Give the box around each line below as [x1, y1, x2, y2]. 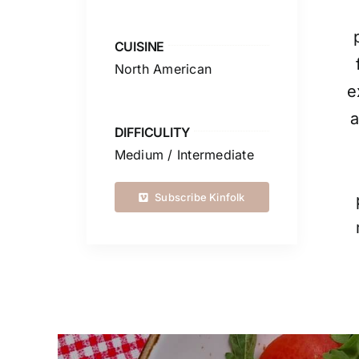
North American [114, 61, 212, 78]
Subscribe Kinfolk [155, 191, 245, 204]
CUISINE [114, 38, 165, 55]
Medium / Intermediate [114, 147, 254, 163]
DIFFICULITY [114, 124, 191, 141]
